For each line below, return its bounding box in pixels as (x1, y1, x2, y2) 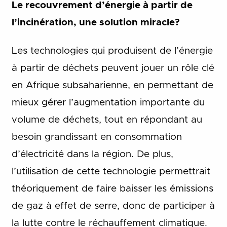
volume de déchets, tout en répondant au (11, 115, 202, 125)
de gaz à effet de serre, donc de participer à (11, 201, 215, 211)
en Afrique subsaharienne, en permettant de (11, 81, 213, 91)
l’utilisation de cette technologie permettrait (11, 167, 210, 177)
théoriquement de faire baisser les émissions (11, 184, 213, 194)
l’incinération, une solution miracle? (11, 17, 180, 27)
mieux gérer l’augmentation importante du (11, 98, 205, 108)
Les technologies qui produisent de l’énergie (11, 46, 213, 56)
